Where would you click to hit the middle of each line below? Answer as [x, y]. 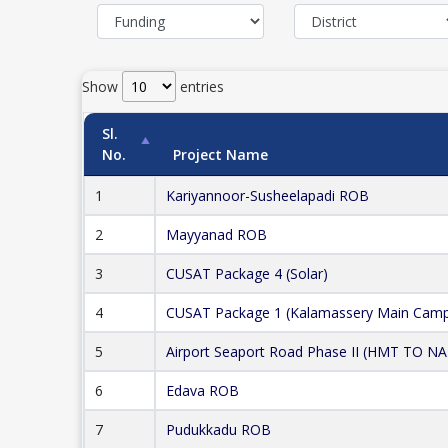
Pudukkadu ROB [218, 430]
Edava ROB [202, 391]
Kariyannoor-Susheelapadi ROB [267, 196]
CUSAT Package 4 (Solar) [246, 274]
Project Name [220, 155]
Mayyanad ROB [216, 235]
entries [200, 87]
